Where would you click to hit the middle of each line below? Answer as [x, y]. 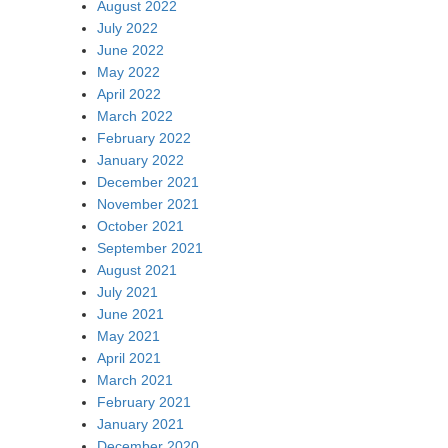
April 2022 [129, 93]
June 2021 [130, 313]
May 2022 [128, 71]
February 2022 [144, 137]
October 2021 [140, 225]
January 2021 [140, 423]
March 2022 [135, 115]
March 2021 [135, 379]
